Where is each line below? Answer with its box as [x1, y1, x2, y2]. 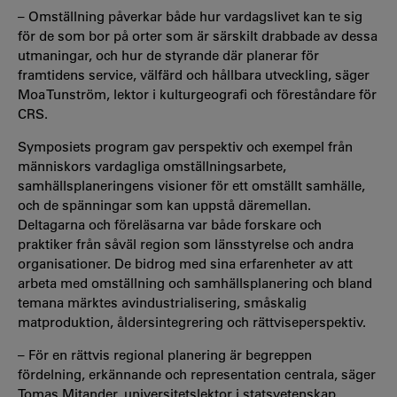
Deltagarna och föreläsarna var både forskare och [18, 215, 322, 233]
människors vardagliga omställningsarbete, [18, 157, 286, 175]
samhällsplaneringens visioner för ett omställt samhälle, [18, 176, 365, 194]
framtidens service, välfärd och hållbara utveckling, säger [18, 66, 370, 83]
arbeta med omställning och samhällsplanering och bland [18, 274, 372, 292]
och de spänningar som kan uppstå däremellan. [18, 196, 311, 214]
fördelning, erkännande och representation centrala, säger [18, 365, 376, 383]
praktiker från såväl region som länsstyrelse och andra [18, 235, 354, 253]
